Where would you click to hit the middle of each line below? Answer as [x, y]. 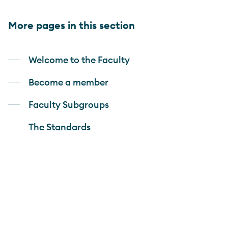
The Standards [60, 127]
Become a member [68, 82]
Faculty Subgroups [69, 104]
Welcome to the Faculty [79, 60]
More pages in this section [72, 25]
